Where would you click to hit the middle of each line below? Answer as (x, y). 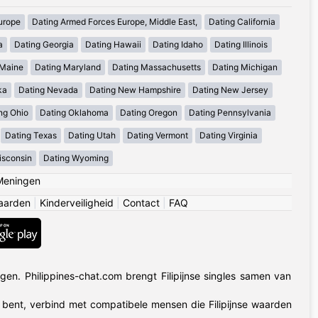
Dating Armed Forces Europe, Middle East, (115, 22)
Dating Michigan (245, 67)
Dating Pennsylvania (230, 113)
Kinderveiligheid (77, 203)
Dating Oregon (149, 113)
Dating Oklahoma (74, 113)
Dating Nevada (48, 90)
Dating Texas (31, 136)
